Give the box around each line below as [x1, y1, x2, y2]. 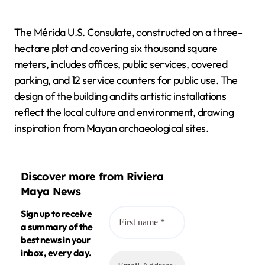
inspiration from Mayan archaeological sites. [14, 121, 209, 135]
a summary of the [21, 221, 93, 233]
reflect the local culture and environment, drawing [14, 105, 234, 119]
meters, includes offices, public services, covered [14, 57, 227, 71]
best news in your [21, 234, 91, 246]
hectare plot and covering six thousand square [14, 41, 218, 55]
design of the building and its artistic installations [14, 89, 227, 103]
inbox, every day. [21, 247, 92, 259]
